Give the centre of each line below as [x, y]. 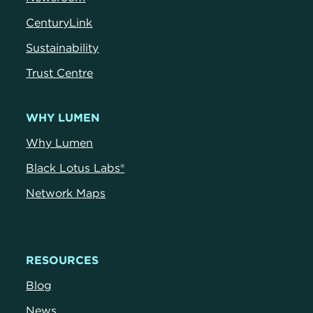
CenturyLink [59, 23]
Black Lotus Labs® [75, 168]
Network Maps [66, 193]
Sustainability [63, 48]
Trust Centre [60, 73]
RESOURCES [63, 260]
